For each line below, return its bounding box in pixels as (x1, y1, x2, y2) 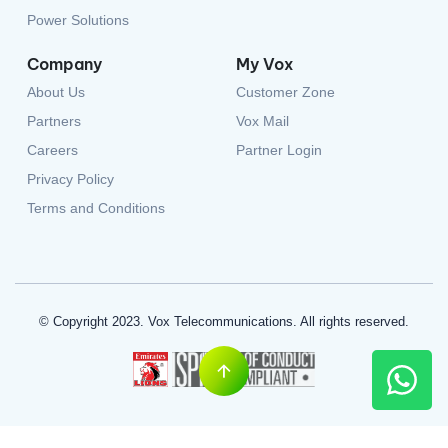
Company (27, 11, 102, 32)
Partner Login (236, 99, 322, 116)
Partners (27, 70, 81, 87)
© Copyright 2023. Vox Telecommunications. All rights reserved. (39, 271, 409, 287)
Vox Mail (236, 70, 289, 87)
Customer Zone (236, 41, 335, 58)
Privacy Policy (27, 128, 114, 145)
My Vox (236, 11, 293, 32)
